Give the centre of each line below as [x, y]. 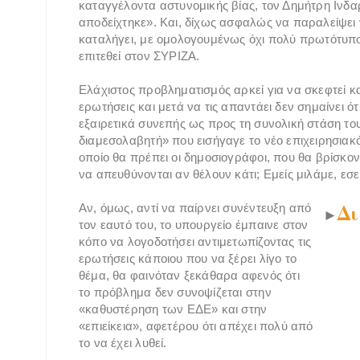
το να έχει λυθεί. [123, 343]
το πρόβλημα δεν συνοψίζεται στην [175, 292]
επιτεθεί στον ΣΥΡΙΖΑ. [139, 56]
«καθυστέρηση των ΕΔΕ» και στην [173, 309]
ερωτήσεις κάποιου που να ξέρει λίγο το [188, 259]
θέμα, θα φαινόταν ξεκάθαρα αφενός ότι [189, 276]
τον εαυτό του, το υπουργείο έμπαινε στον [194, 225]
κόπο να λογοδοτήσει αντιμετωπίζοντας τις [195, 242]
